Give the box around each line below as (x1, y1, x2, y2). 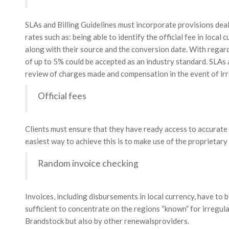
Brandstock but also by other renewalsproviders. (25, 216, 189, 225)
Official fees (37, 90, 86, 101)
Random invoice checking (37, 158, 139, 169)
